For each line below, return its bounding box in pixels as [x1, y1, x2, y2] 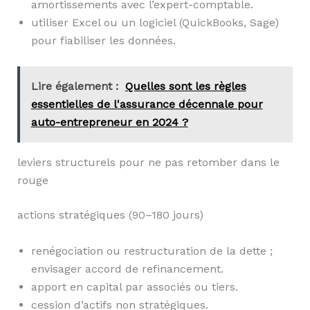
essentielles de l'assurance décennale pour [30, 98, 263, 111]
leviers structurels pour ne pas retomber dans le [17, 156, 280, 170]
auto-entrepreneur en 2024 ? [30, 116, 188, 129]
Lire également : [30, 80, 118, 93]
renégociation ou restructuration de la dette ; [30, 244, 273, 257]
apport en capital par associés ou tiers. [30, 280, 238, 293]
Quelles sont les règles [125, 80, 246, 93]
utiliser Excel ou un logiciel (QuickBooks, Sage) [30, 16, 279, 30]
